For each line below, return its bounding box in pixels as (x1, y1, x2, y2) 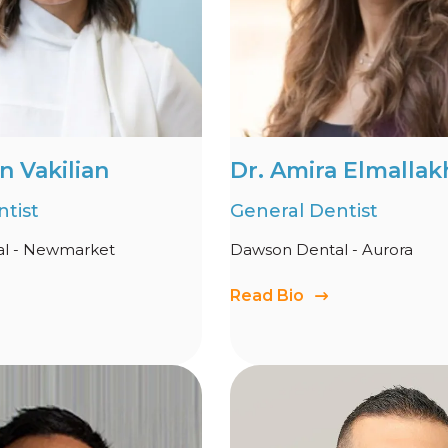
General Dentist (230, 200, 378, 222)
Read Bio (230, 286, 304, 305)
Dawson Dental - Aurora (230, 240, 413, 259)
